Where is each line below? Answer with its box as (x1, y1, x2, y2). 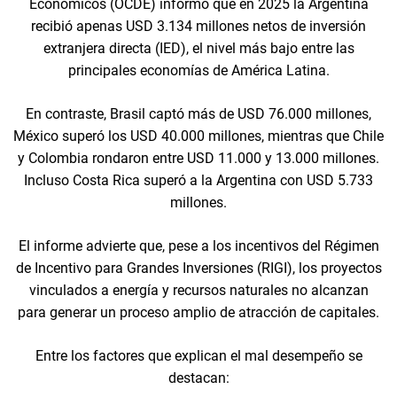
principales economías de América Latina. (67, 61, 330, 79)
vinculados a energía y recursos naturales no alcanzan (28, 281, 369, 299)
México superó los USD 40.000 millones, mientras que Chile (13, 127, 384, 144)
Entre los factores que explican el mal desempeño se (35, 346, 362, 364)
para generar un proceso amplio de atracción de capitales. (18, 303, 379, 321)
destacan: (167, 369, 230, 386)
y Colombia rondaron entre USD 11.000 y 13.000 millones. (18, 149, 379, 167)
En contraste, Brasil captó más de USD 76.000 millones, (26, 105, 371, 122)
